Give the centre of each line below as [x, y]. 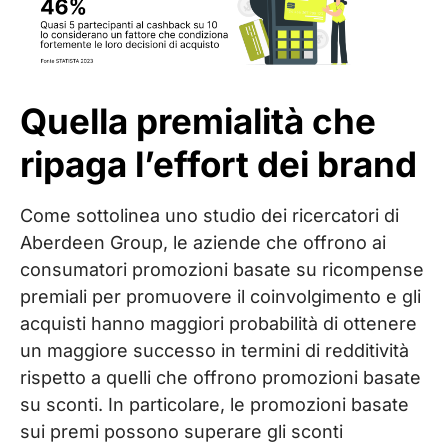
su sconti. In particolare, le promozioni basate [214, 404]
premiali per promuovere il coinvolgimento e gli [220, 296]
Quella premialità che [198, 120]
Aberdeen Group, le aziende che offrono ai [203, 242]
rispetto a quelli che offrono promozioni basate [220, 377]
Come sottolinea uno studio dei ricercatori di [209, 215]
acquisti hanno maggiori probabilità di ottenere [218, 323]
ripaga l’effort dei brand [218, 163]
